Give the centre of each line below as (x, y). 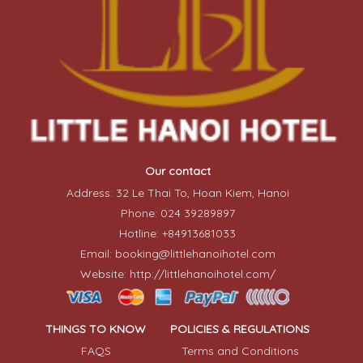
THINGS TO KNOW (96, 329)
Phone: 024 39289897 (177, 214)
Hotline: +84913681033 (177, 234)
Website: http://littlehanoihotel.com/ (177, 274)
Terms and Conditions (240, 350)
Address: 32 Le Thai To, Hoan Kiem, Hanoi (177, 193)
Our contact (177, 171)
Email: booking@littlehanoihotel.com (177, 254)
